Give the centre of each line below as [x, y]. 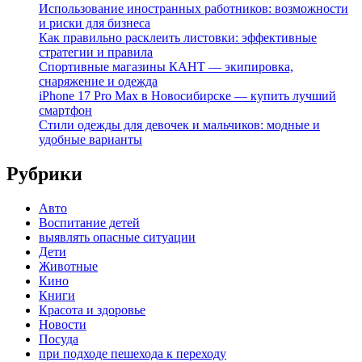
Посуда [59, 339]
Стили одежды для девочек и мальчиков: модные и [179, 125]
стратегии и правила [96, 53]
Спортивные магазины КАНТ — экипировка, [166, 67]
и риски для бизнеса [95, 23]
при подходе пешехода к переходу [133, 353]
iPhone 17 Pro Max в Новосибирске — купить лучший [187, 96]
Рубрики [44, 174]
